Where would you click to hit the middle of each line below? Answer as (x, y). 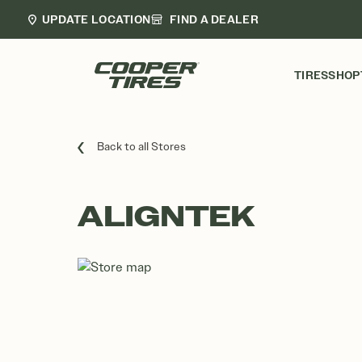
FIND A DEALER (214, 19)
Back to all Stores (141, 147)
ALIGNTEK (166, 217)
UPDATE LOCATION (97, 19)
